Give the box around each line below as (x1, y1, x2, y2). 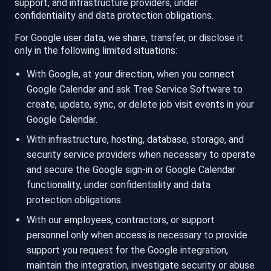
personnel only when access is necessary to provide (27, 229, 247, 241)
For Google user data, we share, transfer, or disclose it (15, 32, 243, 44)
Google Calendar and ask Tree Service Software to (27, 83, 243, 96)
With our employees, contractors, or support (27, 214, 215, 226)
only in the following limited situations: (15, 45, 177, 57)
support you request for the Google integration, (27, 244, 228, 256)
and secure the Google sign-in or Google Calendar (27, 164, 235, 176)
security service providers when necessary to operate (27, 149, 255, 161)
